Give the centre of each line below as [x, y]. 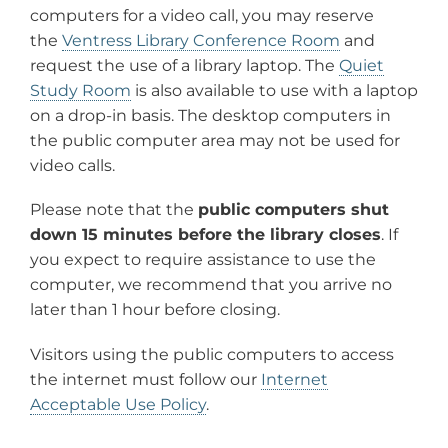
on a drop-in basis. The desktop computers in [210, 116]
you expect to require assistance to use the [203, 260]
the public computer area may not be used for [215, 141]
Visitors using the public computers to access [212, 354]
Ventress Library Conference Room [201, 41]
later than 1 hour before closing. [155, 310]
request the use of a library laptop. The [184, 66]
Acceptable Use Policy [118, 404]
